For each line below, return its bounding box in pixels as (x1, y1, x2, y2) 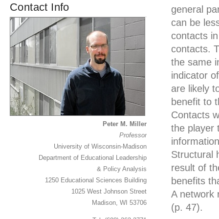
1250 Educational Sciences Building (45, 176, 147, 184)
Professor (119, 131, 147, 139)
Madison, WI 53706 (92, 199, 147, 206)
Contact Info (10, 1, 69, 13)
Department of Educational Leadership (39, 154, 147, 161)
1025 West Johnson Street (71, 188, 147, 195)
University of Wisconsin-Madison (54, 143, 147, 150)
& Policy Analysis (97, 165, 147, 173)
